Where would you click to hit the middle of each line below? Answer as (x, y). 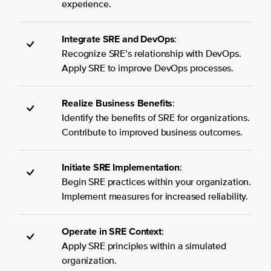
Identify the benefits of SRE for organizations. (156, 118)
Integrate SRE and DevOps (118, 39)
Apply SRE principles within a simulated (144, 247)
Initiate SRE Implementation (121, 167)
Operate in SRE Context (112, 231)
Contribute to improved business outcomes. (152, 133)
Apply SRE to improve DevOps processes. (148, 69)
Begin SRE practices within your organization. (157, 182)
